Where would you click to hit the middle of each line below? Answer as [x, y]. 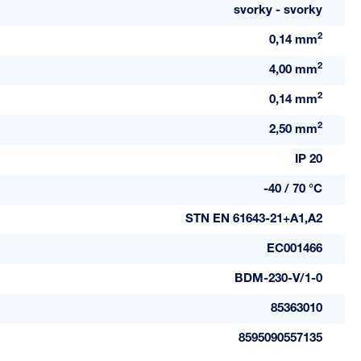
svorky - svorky [278, 11]
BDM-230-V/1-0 [278, 279]
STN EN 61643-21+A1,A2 [254, 220]
